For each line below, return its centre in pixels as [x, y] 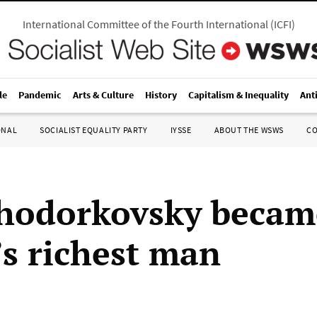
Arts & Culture [103, 95]
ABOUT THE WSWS [249, 130]
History [161, 95]
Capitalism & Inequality [238, 95]
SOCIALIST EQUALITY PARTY [94, 130]
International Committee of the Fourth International [145, 24]
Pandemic [40, 95]
